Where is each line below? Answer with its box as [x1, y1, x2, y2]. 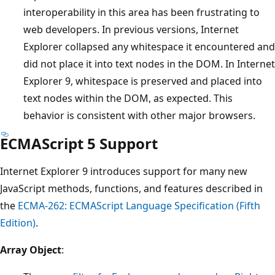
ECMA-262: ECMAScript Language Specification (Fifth [18, 199, 260, 213]
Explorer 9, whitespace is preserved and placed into [23, 74, 262, 88]
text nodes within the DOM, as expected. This [23, 91, 233, 106]
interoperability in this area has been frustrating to [23, 6, 260, 20]
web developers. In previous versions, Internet [23, 23, 239, 37]
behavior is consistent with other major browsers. [23, 109, 255, 123]
